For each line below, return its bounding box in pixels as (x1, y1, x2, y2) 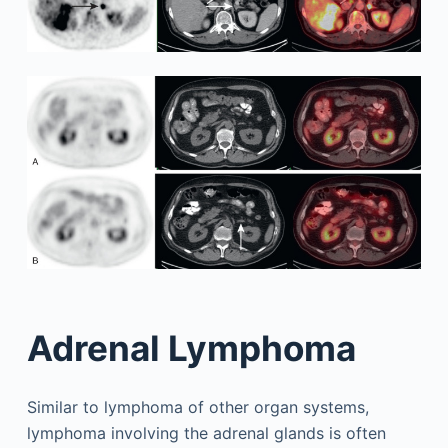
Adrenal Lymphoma (26, 326, 356, 369)
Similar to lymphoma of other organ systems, (26, 397, 369, 418)
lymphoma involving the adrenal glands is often (26, 423, 386, 444)
